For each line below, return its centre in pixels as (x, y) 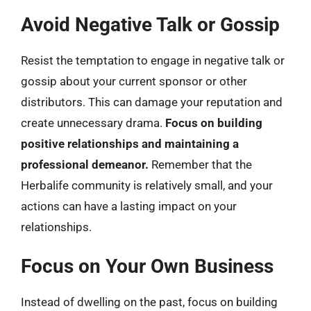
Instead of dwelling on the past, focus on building (149, 302)
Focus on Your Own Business (147, 266)
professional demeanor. (85, 164)
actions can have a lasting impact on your (129, 206)
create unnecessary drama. (93, 123)
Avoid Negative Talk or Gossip (150, 24)
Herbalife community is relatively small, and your (147, 185)
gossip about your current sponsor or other (134, 81)
